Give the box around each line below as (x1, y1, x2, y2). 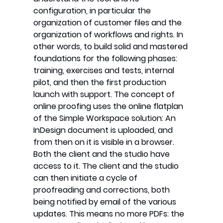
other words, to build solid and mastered (33, 41, 188, 53)
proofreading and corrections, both (33, 184, 170, 196)
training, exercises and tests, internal (33, 65, 175, 77)
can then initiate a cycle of (33, 172, 138, 184)
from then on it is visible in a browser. (33, 136, 175, 148)
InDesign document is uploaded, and (33, 124, 173, 136)
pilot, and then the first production (33, 77, 167, 89)
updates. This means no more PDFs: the (33, 208, 185, 220)
